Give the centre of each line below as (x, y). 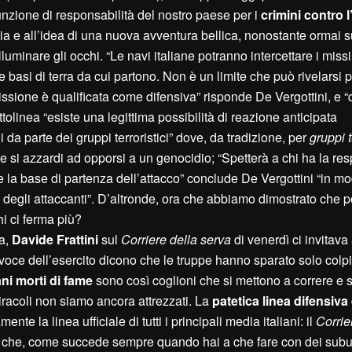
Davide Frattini (55, 240)
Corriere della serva (176, 240)
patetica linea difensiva (280, 301)
